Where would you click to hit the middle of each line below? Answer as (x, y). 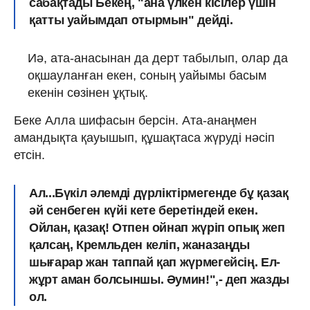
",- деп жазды (249, 279)
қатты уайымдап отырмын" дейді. (131, 20)
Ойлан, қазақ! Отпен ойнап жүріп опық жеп (157, 227)
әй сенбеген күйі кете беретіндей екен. (144, 210)
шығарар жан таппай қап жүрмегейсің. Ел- (155, 262)
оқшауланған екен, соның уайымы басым (147, 75)
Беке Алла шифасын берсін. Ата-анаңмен (135, 120)
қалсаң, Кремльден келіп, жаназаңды (139, 245)
